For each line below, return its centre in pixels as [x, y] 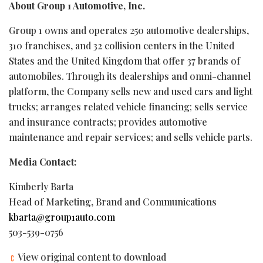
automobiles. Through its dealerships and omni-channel [130, 76]
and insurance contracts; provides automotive [108, 122]
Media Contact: [43, 161]
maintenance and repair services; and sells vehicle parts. [131, 137]
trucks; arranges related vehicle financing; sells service [128, 106]
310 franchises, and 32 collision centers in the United [122, 45]
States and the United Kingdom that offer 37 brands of [124, 60]
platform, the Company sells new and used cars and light [131, 91]
